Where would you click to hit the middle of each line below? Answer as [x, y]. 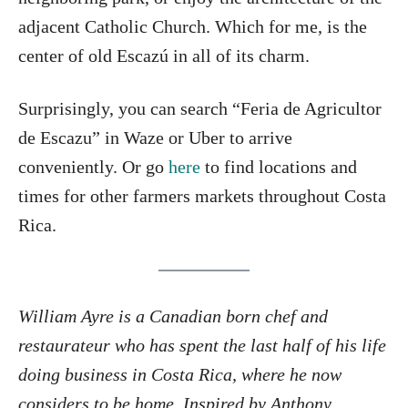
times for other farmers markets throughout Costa [202, 196]
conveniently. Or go [93, 167]
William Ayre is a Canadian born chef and [173, 316]
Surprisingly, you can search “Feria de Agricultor [200, 109]
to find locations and [279, 167]
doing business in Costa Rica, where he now [180, 375]
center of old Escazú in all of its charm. [164, 56]
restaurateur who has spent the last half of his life [202, 346]
